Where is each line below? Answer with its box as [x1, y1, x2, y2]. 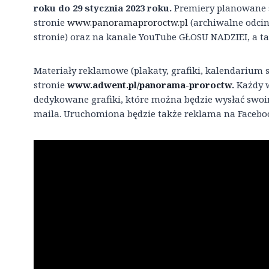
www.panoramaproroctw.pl [67, 16, 188, 28]
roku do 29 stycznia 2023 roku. [34, 1, 172, 14]
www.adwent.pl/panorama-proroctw [67, 78, 232, 91]
